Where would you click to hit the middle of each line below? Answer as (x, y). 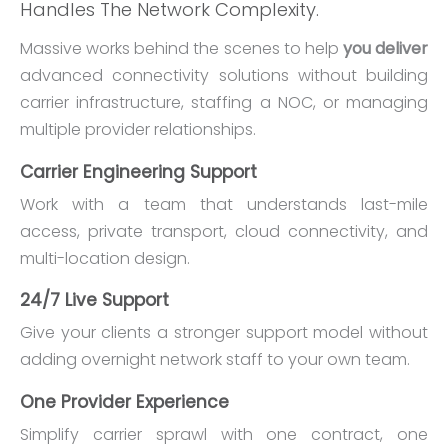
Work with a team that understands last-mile (224, 204)
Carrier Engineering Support (138, 171)
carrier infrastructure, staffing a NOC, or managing (224, 102)
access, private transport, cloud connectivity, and (224, 231)
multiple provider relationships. (138, 129)
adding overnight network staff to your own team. (215, 360)
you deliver (385, 48)
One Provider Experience (124, 401)
